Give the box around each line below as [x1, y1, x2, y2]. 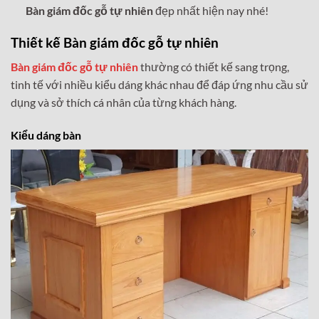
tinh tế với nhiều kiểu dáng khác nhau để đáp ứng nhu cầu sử [11, 78, 308, 92]
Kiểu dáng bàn [11, 128, 81, 142]
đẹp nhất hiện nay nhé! [152, 3, 268, 17]
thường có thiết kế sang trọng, [138, 60, 289, 74]
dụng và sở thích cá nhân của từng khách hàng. [11, 95, 236, 110]
